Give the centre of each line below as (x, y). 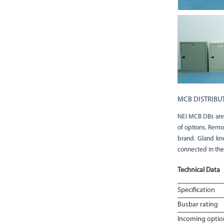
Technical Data (198, 170)
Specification (196, 190)
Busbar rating (197, 205)
